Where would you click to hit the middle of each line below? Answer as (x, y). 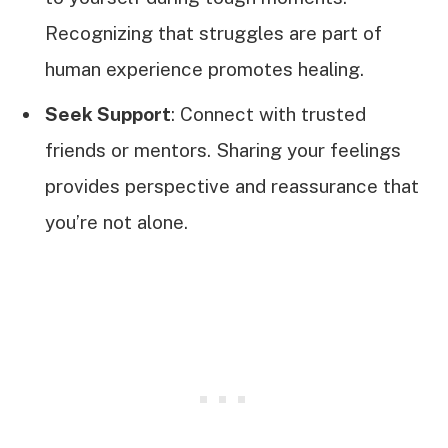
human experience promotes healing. (204, 69)
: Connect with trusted (268, 113)
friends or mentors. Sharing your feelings (223, 149)
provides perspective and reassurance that (232, 185)
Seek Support (108, 113)
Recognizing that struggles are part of (213, 33)
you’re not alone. (116, 221)
